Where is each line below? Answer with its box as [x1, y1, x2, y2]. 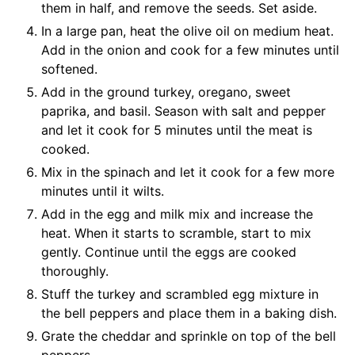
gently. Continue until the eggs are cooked [41, 243, 296, 260]
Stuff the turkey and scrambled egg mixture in [41, 285, 319, 302]
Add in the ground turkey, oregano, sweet [41, 83, 291, 100]
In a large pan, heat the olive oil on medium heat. [41, 22, 334, 39]
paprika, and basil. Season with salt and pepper [41, 102, 326, 119]
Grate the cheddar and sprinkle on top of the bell [41, 327, 336, 344]
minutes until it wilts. [41, 182, 164, 199]
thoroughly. [41, 262, 109, 279]
